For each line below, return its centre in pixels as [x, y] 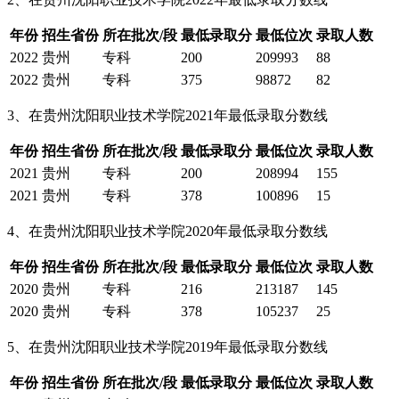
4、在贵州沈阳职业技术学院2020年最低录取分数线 [167, 231]
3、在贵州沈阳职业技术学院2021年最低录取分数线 [167, 115]
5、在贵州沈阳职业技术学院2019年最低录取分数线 [167, 346]
